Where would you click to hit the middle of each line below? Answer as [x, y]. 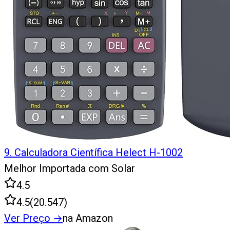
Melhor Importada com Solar [70, 169]
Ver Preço [27, 218]
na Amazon [88, 218]
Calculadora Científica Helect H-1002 [99, 153]
